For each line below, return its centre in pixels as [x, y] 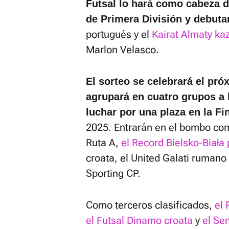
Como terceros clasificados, [150, 205]
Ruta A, [104, 143]
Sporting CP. [113, 173]
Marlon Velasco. [122, 50]
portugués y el [119, 34]
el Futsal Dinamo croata [139, 220]
